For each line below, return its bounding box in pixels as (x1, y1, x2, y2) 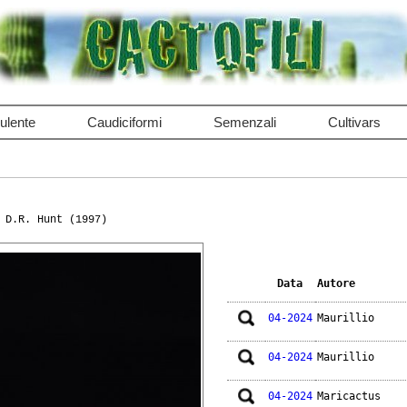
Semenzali (213, 114, 276, 130)
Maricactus (316, 390, 381, 403)
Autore (316, 277, 355, 291)
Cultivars (327, 114, 381, 130)
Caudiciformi (86, 114, 162, 130)
